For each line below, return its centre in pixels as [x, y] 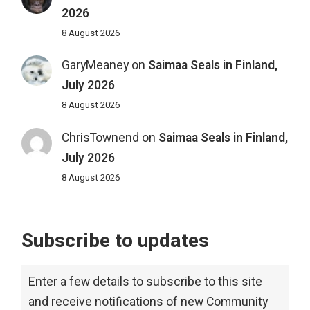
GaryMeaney [95, 66]
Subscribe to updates [116, 241]
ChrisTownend [100, 138]
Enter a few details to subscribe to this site [146, 282]
